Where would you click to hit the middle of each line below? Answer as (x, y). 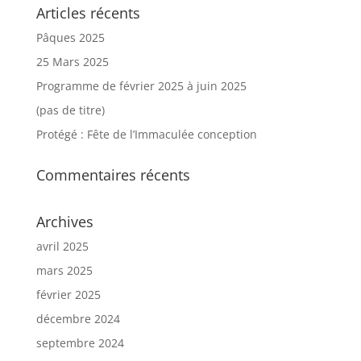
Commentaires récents (113, 175)
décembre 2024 (78, 319)
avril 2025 (62, 246)
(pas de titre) (70, 110)
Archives (64, 222)
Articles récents (88, 13)
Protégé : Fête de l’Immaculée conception (146, 134)
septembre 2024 (80, 343)
